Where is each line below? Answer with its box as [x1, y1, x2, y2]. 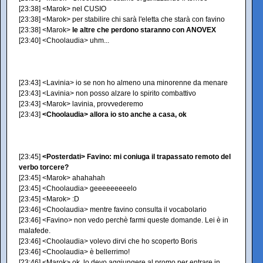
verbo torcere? [19, 163, 69, 171]
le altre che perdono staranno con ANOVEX [72, 26, 216, 34]
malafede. [19, 227, 50, 235]
